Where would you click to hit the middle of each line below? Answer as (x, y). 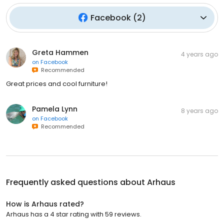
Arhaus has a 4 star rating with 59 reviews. (74, 214)
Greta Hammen (60, 52)
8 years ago (199, 110)
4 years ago (199, 54)
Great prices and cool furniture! (57, 83)
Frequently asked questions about (76, 182)
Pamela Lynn (55, 109)
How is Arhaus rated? (45, 204)
